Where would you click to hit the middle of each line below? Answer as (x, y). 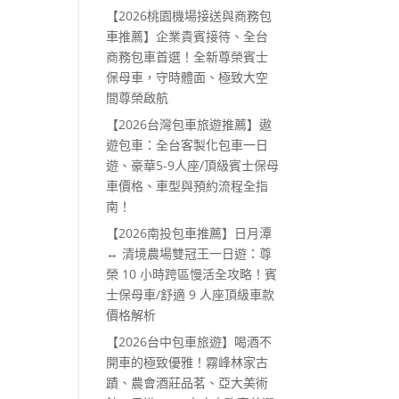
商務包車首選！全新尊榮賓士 (187, 57)
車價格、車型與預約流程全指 (187, 186)
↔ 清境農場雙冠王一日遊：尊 (189, 254)
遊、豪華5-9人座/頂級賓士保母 (193, 166)
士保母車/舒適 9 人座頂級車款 (191, 295)
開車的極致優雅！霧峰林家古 (187, 362)
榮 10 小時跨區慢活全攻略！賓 (192, 274)
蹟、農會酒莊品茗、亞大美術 (187, 383)
